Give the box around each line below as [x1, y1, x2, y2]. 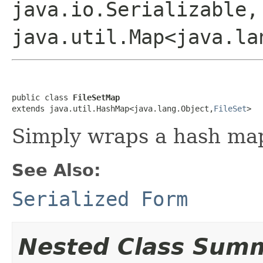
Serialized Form [12, 187, 188, 211]
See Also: [12, 160, 101, 180]
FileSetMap [73, 92, 120, 102]
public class [12, 92, 73, 102]
